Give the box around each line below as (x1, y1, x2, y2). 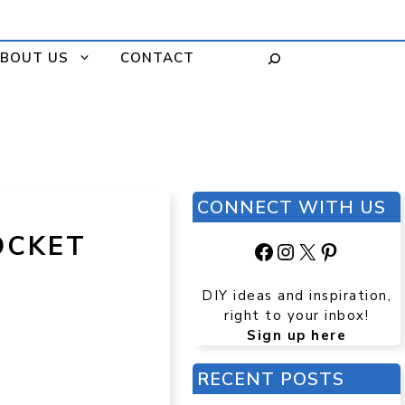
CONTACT (119, 48, 195, 67)
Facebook (252, 236, 344, 266)
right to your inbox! (224, 306, 369, 325)
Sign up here (247, 325, 346, 344)
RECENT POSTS (197, 366, 344, 391)
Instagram (274, 236, 374, 266)
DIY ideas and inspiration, (202, 286, 391, 305)
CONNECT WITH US (197, 194, 386, 220)
